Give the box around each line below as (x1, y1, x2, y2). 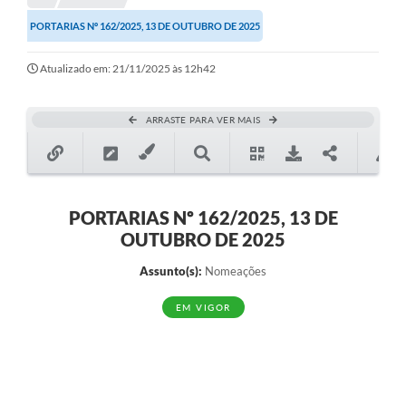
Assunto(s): (140, 264, 202, 279)
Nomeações (202, 264, 266, 279)
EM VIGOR (175, 302, 231, 314)
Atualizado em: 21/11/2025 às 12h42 (40, 62, 216, 76)
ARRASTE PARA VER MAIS (145, 114, 261, 126)
